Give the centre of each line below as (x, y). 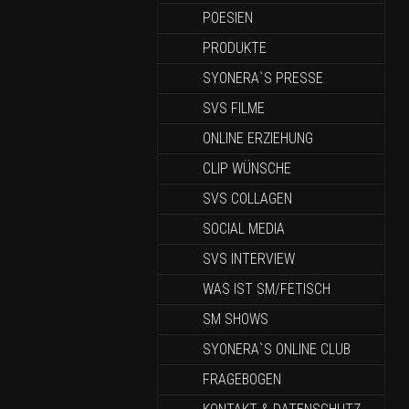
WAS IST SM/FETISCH (267, 289)
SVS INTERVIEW (249, 259)
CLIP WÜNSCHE (247, 168)
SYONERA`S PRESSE (263, 78)
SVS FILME (234, 108)
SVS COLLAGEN (247, 199)
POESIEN (228, 18)
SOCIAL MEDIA (244, 229)
